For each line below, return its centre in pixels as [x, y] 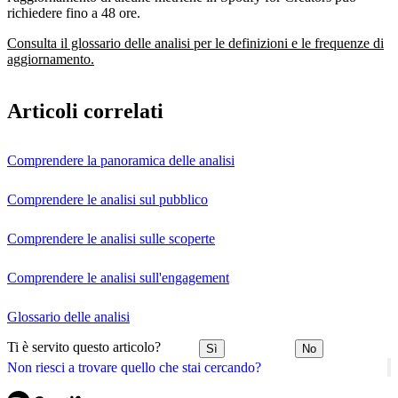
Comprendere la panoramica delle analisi [121, 160]
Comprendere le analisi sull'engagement [118, 277]
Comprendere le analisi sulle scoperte [111, 238]
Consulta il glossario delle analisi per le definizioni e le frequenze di [195, 43]
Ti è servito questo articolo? [84, 346]
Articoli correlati [85, 111]
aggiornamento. [51, 59]
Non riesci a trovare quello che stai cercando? [134, 367]
